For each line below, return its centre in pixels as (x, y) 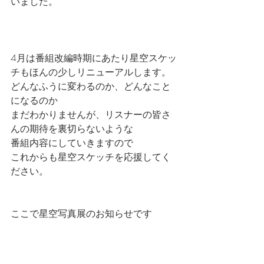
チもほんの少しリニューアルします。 (91, 72)
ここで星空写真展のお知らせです (81, 213)
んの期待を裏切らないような (72, 128)
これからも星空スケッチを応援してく (91, 156)
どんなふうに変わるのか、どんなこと (91, 86)
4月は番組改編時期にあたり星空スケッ (94, 57)
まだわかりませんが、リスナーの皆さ (91, 114)
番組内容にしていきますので (72, 142)
